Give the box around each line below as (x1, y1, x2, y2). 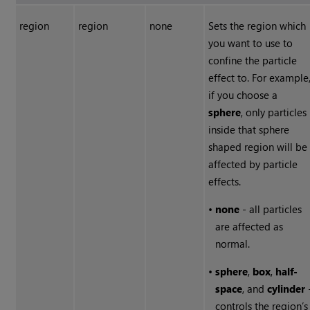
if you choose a (208, 88, 278, 102)
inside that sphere (208, 122, 290, 137)
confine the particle (208, 53, 298, 68)
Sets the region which (208, 19, 307, 33)
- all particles (239, 202, 302, 217)
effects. (208, 174, 241, 189)
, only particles (241, 105, 307, 120)
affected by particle (208, 157, 298, 172)
